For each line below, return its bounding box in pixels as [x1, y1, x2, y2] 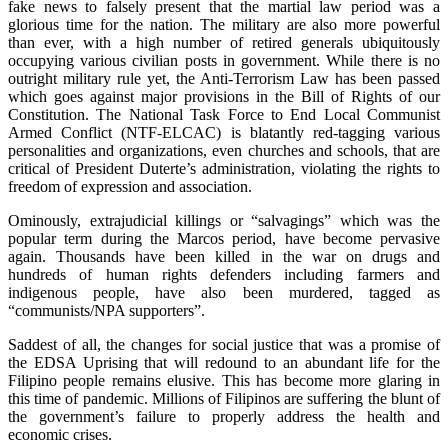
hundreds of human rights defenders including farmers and [8, 265, 440, 283]
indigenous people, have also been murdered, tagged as [8, 283, 440, 301]
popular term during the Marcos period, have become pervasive [8, 229, 440, 247]
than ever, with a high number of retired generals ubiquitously [8, 33, 440, 51]
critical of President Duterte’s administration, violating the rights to [8, 159, 440, 177]
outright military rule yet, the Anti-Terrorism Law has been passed [8, 69, 440, 87]
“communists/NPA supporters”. [8, 301, 205, 319]
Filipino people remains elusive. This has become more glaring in [8, 371, 440, 389]
